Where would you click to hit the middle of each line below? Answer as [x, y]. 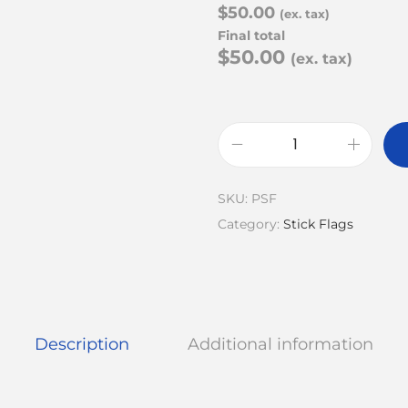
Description [82, 344]
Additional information [280, 344]
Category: [250, 224]
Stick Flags [318, 224]
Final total [251, 36]
